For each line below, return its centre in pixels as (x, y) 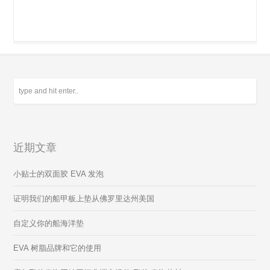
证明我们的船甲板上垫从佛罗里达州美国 (84, 199)
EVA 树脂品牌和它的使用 (58, 248)
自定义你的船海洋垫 (49, 224)
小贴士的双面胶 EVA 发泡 (59, 174)
